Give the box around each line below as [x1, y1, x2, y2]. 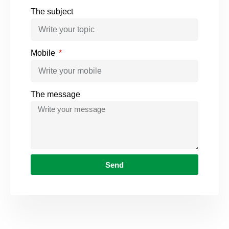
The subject [31, 7, 73, 16]
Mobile [31, 49, 57, 58]
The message [31, 90, 80, 99]
